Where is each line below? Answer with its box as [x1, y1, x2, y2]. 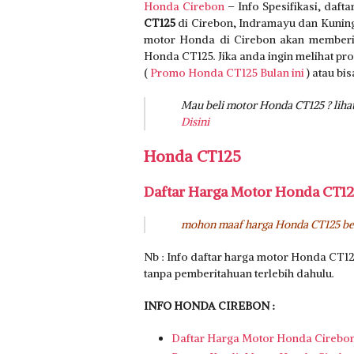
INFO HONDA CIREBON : [144, 299, 275, 313]
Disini [181, 115, 209, 129]
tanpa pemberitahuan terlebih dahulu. [144, 266, 334, 281]
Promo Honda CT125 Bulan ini [150, 66, 304, 80]
